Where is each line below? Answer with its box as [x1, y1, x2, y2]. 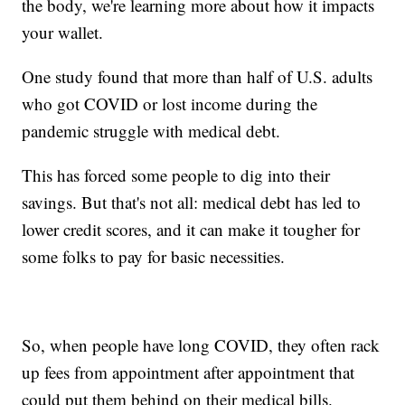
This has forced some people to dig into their [22, 163, 331, 186]
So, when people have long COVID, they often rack [22, 333, 381, 356]
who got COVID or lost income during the [22, 91, 318, 115]
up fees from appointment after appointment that [22, 360, 355, 383]
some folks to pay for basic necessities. [22, 244, 286, 268]
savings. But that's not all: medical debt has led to [22, 190, 362, 213]
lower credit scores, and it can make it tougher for [22, 217, 361, 240]
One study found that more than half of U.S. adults [22, 64, 373, 88]
